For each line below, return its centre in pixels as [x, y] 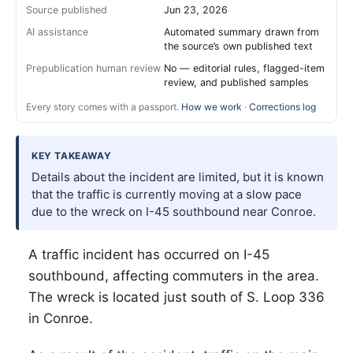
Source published [67, 10]
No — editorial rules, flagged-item [244, 68]
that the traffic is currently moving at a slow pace [167, 194]
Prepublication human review [93, 68]
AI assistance [57, 32]
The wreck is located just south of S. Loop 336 [176, 297]
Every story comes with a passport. [104, 107]
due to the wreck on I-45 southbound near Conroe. [174, 212]
